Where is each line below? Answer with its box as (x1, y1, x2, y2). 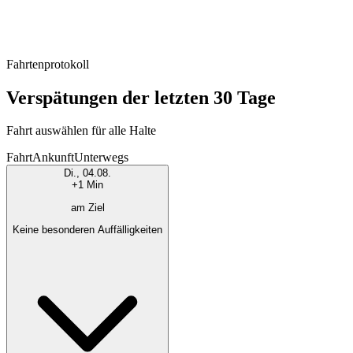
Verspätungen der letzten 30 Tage (6, 87, 276, 108)
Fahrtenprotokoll (6, 57, 89, 71)
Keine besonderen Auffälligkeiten (13, 224, 162, 236)
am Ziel (70, 201, 105, 214)
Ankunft (32, 150, 74, 165)
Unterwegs (74, 150, 128, 165)
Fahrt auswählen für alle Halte (6, 124, 156, 138)
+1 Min (72, 179, 103, 191)
